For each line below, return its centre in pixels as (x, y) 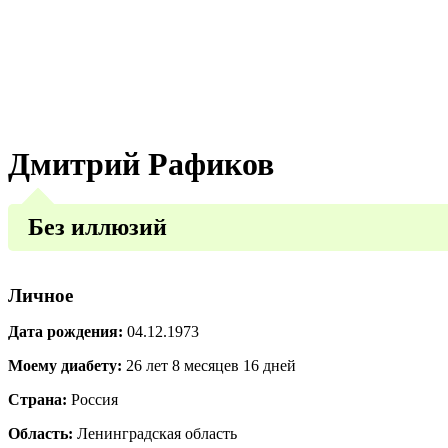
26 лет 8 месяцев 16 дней (209, 365)
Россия (92, 399)
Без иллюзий (97, 226)
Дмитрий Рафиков (141, 163)
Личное (40, 295)
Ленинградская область (155, 433)
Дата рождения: (65, 331)
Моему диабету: (65, 365)
